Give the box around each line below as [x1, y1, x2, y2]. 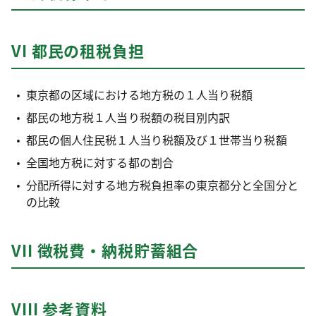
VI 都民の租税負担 [11, 39, 145, 61]
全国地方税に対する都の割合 [25, 154, 174, 171]
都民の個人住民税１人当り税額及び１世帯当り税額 [25, 131, 287, 148]
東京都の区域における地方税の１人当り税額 [25, 86, 253, 103]
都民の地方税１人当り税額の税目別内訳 [25, 109, 231, 126]
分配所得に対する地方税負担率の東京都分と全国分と [25, 176, 298, 193]
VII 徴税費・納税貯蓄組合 [11, 238, 199, 261]
